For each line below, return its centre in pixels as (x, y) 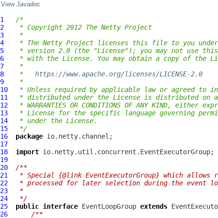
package (29, 136)
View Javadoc (21, 4)
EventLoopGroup (109, 206)
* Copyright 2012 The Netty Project (84, 27)
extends (154, 206)
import (27, 152)
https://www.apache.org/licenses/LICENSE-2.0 (119, 74)
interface (60, 206)
